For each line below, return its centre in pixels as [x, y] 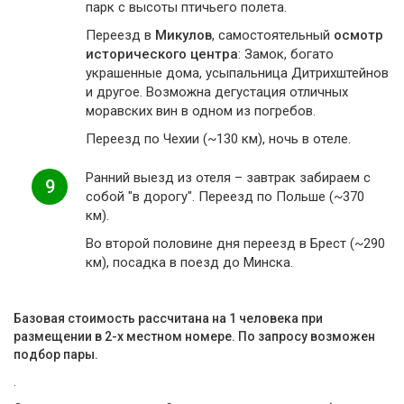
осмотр [358, 35]
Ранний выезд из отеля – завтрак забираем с [228, 178]
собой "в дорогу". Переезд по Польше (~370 [225, 197]
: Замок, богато [286, 54]
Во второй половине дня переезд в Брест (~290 [235, 243]
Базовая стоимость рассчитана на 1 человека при [168, 318]
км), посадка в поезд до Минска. [189, 262]
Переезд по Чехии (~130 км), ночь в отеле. [218, 139]
